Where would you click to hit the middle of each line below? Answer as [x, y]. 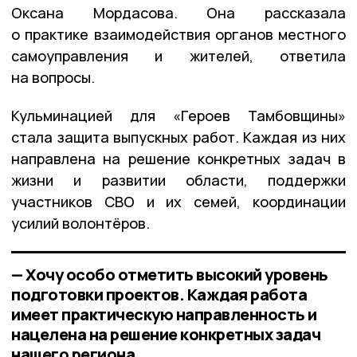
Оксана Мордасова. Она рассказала [178, 13]
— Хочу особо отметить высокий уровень [170, 275]
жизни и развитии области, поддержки [178, 180]
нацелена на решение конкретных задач [166, 335]
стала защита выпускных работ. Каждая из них [178, 137]
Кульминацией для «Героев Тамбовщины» [178, 116]
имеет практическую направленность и [164, 315]
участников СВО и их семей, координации [178, 202]
